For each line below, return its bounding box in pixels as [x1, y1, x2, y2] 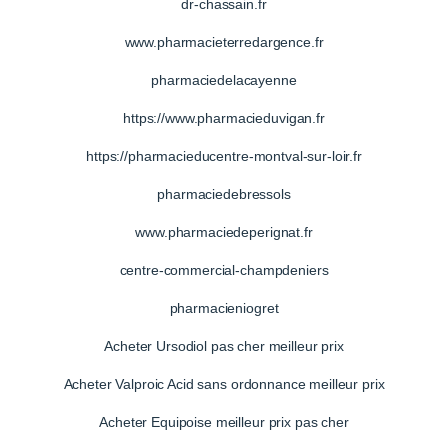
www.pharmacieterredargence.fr [124, 34, 324, 51]
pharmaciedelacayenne [151, 72, 297, 89]
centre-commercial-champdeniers [119, 262, 329, 279]
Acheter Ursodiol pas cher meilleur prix [104, 338, 344, 355]
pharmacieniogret [169, 300, 279, 317]
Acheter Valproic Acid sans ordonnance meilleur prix [63, 376, 385, 393]
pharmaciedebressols [157, 186, 291, 203]
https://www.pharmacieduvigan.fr [123, 110, 325, 127]
